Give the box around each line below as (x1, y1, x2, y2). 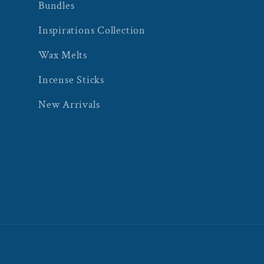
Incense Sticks (38, 73, 104, 87)
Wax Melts (38, 48, 88, 62)
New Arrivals (38, 98, 100, 112)
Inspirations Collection (38, 24, 146, 38)
